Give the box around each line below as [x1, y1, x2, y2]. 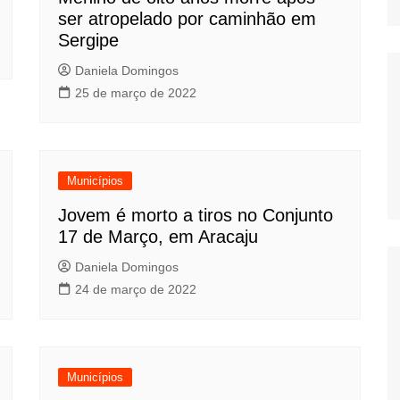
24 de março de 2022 [75, 282, 196, 296]
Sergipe [58, 30, 119, 50]
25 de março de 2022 [75, 86, 196, 100]
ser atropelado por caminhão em [58, 9, 316, 29]
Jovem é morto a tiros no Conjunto [58, 205, 333, 225]
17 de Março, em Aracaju [58, 227, 258, 246]
